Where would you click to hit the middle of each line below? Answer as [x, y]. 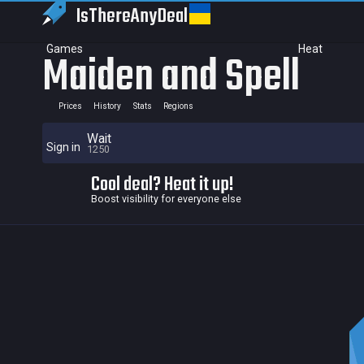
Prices [70, 106]
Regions [178, 106]
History [107, 106]
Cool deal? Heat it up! [162, 185]
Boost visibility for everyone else [166, 199]
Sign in [63, 147]
